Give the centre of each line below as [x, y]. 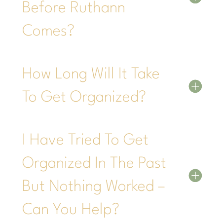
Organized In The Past [94, 163]
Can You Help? [71, 210]
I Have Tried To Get [85, 140]
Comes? [48, 31]
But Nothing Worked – [93, 186]
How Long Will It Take [91, 74]
